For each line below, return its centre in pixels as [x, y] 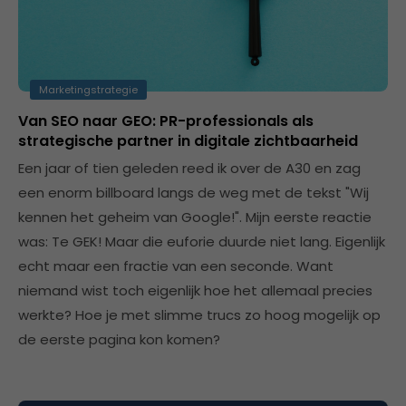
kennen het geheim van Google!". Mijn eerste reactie [195, 217]
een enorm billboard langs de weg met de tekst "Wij [193, 193]
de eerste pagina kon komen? [119, 339]
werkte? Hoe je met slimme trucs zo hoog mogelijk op [199, 315]
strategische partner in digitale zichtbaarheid [188, 141]
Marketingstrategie [88, 90]
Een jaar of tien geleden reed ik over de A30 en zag [189, 168]
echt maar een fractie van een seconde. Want [176, 266]
